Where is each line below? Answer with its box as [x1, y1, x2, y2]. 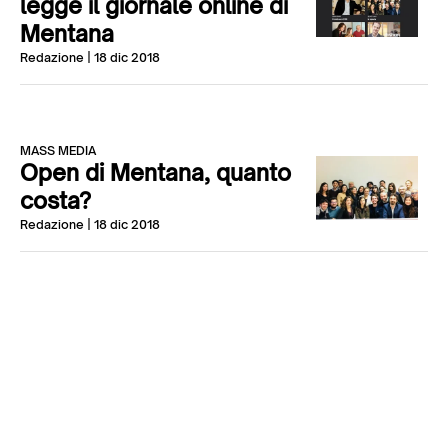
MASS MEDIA [20, 143, 96, 158]
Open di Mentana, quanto [20, 159, 291, 186]
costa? [20, 187, 91, 214]
